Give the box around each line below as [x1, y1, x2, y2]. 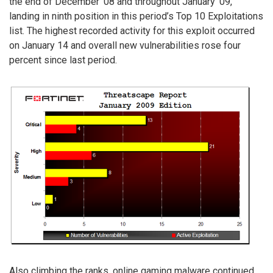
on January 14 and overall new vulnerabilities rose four [9, 39, 241, 51]
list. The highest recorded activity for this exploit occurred [9, 24, 255, 37]
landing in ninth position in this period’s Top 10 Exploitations [9, 10, 263, 22]
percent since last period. [9, 54, 117, 66]
